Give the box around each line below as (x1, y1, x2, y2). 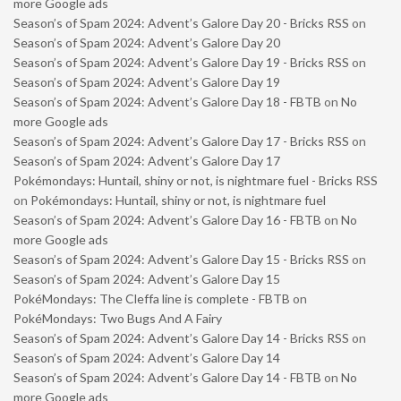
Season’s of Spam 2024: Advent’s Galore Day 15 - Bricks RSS (13, 252, 349, 268)
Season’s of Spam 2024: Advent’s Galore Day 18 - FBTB (13, 94, 321, 110)
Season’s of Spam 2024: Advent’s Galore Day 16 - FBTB (13, 212, 321, 228)
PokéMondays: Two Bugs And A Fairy (13, 311, 222, 327)
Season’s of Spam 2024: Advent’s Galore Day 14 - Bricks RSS (13, 330, 349, 346)
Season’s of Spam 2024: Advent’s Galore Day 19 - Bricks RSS (13, 55, 349, 71)
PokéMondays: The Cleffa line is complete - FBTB (13, 291, 290, 307)
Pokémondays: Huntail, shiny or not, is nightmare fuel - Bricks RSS (13, 173, 378, 189)
